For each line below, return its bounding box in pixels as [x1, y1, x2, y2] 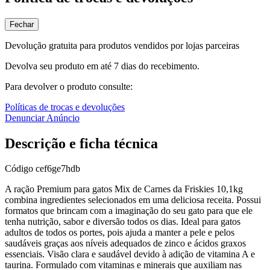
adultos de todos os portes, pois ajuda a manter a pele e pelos [5, 227, 234, 238]
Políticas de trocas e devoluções [5, 101, 125, 112]
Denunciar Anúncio [5, 112, 80, 123]
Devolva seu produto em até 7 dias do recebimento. [5, 60, 199, 71]
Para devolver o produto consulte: [5, 81, 133, 92]
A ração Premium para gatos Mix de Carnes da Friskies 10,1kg [5, 184, 243, 195]
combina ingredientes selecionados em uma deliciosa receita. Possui [5, 195, 261, 206]
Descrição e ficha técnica [5, 135, 158, 151]
